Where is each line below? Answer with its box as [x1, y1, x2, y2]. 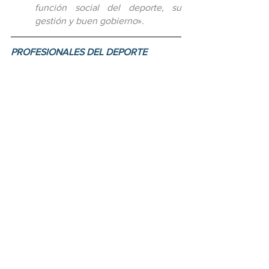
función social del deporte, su [35, 2, 181, 13]
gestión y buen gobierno [35, 15, 138, 26]
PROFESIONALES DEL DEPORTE [11, 46, 147, 57]
